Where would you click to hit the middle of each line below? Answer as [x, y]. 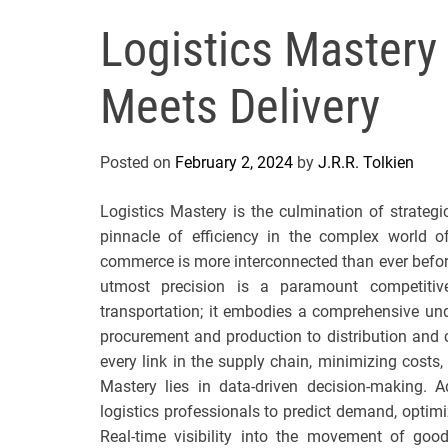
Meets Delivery [240, 106]
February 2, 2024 [234, 162]
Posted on [137, 162]
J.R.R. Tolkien [366, 162]
